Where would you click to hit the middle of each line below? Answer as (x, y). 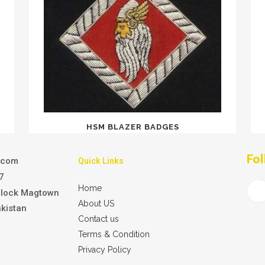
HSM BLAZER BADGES (132, 127)
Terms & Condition (114, 234)
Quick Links (101, 161)
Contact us (98, 219)
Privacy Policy (105, 249)
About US (96, 203)
